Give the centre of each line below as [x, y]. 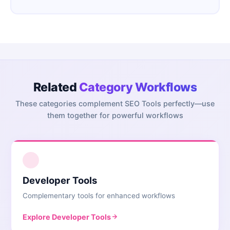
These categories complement [70, 103]
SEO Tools [143, 103]
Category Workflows [138, 87]
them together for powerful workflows [115, 115]
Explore [37, 217]
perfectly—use [188, 103]
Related [56, 87]
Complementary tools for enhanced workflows [99, 196]
